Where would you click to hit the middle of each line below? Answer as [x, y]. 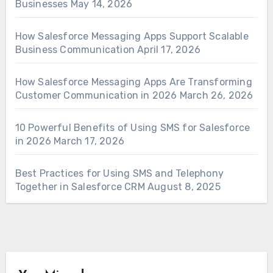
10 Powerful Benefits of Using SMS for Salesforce [133, 127]
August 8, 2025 [184, 186]
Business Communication [75, 49]
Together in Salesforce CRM [80, 186]
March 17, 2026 [89, 141]
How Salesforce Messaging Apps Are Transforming [133, 82]
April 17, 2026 [169, 49]
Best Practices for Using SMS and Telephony [119, 173]
